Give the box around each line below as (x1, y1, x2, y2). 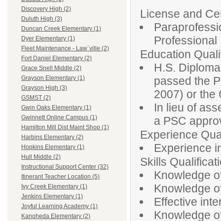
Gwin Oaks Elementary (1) (21, 104, 91, 111)
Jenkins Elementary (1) (21, 193, 83, 200)
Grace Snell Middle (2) (21, 65, 81, 72)
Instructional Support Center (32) (21, 163, 109, 171)
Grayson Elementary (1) (21, 74, 85, 82)
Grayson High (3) (21, 84, 67, 92)
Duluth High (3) (21, 15, 62, 23)
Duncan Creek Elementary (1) (21, 25, 101, 33)
